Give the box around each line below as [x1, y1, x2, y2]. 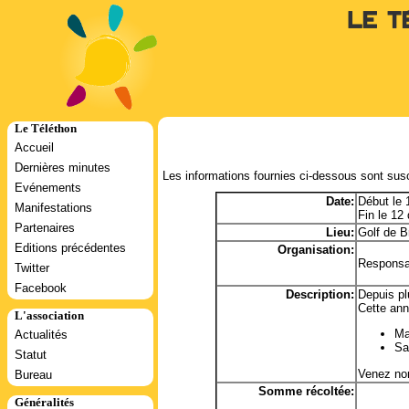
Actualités [15, 328, 68, 341]
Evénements [15, 181, 81, 194]
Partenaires [15, 221, 75, 235]
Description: [286, 288, 354, 301]
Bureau [15, 368, 52, 382]
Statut [15, 348, 47, 362]
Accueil [15, 141, 54, 154]
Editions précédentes [15, 241, 126, 255]
